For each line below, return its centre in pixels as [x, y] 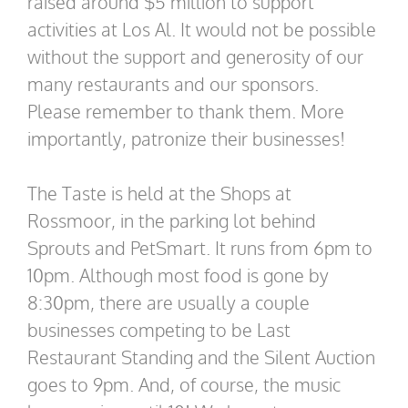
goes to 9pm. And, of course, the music [184, 384]
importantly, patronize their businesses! [186, 138]
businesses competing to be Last [159, 329]
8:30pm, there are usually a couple [168, 302]
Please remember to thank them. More [186, 111]
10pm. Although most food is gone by [178, 275]
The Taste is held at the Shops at [159, 193]
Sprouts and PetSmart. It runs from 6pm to [200, 247]
